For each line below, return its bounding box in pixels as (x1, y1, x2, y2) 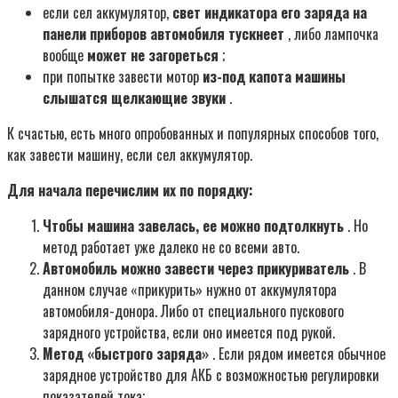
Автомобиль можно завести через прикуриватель (43, 258, 349, 280)
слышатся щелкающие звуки (43, 87, 226, 109)
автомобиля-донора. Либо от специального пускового (43, 300, 344, 322)
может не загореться (87, 44, 219, 67)
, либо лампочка (284, 23, 378, 45)
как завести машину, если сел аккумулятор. (7, 144, 252, 166)
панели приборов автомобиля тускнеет (43, 23, 284, 45)
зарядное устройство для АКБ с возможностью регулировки (43, 364, 379, 386)
